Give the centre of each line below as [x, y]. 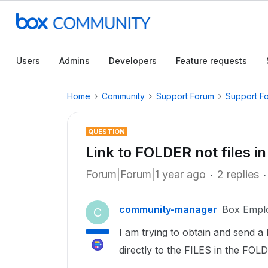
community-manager [168, 209]
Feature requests [211, 61]
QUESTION [106, 132]
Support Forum [185, 96]
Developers [133, 61]
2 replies [238, 174]
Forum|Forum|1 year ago [146, 174]
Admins [74, 61]
